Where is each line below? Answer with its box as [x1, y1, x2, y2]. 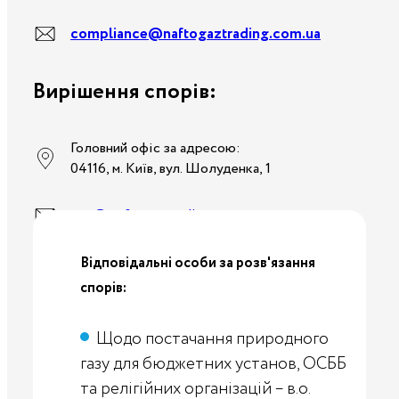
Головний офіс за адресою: [70, 138, 240, 159]
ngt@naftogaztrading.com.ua [70, 204, 261, 227]
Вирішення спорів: [33, 77, 216, 108]
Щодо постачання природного [96, 327, 329, 352]
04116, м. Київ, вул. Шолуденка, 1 [70, 159, 271, 179]
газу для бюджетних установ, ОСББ [80, 352, 346, 377]
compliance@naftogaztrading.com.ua [70, 22, 321, 45]
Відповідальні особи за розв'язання [80, 253, 315, 273]
